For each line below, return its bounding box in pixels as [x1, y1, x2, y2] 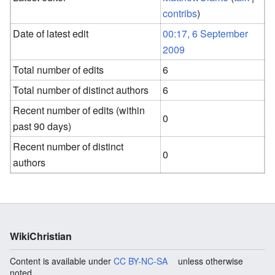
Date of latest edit [13, 26, 89, 41]
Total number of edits [13, 62, 104, 77]
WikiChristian [10, 228, 72, 243]
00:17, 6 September [163, 26, 249, 41]
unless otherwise [176, 254, 243, 267]
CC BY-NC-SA [114, 254, 168, 267]
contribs [163, 6, 198, 20]
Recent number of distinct [13, 139, 124, 153]
